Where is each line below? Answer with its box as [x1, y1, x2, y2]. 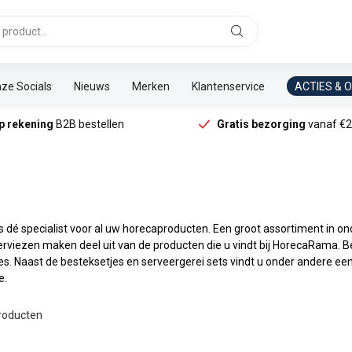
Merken [132, 79, 170, 93]
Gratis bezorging [217, 118, 306, 130]
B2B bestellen [53, 118, 124, 130]
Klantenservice [192, 79, 265, 93]
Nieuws [74, 79, 110, 93]
